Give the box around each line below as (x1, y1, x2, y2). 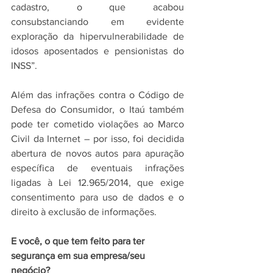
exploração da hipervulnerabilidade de (11, 31, 184, 41)
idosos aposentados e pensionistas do (11, 46, 184, 56)
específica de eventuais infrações (11, 163, 184, 173)
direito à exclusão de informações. (11, 207, 157, 217)
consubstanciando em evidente (11, 16, 184, 27)
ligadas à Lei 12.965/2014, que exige (11, 177, 184, 188)
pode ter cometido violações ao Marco (11, 119, 184, 129)
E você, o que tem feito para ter (11, 236, 147, 246)
